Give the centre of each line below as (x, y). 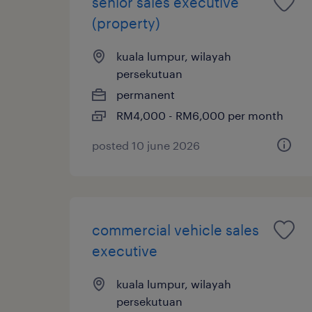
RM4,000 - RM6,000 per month (200, 115)
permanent (146, 94)
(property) (126, 23)
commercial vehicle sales (175, 229)
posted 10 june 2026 (146, 145)
